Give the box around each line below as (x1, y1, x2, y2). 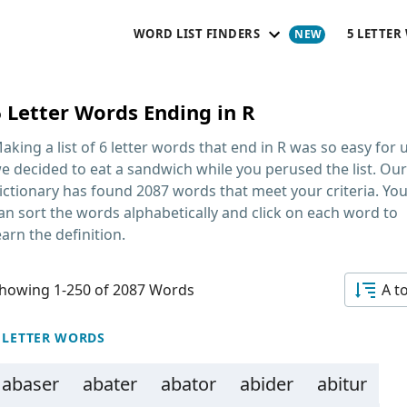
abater (83, 372, 137, 396)
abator (161, 372, 216, 396)
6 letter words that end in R (99, 137, 286, 157)
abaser (2, 372, 59, 396)
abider (240, 372, 293, 396)
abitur (317, 372, 367, 396)
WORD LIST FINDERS (133, 25, 260, 42)
